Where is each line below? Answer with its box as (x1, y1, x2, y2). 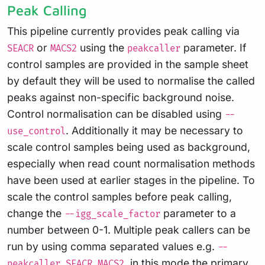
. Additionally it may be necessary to (66, 124, 243, 137)
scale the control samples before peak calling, (7, 190, 232, 203)
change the (7, 206, 64, 219)
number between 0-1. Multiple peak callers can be (7, 223, 250, 236)
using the (77, 41, 127, 54)
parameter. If (180, 41, 247, 54)
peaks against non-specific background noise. (7, 91, 234, 104)
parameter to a (160, 206, 236, 219)
